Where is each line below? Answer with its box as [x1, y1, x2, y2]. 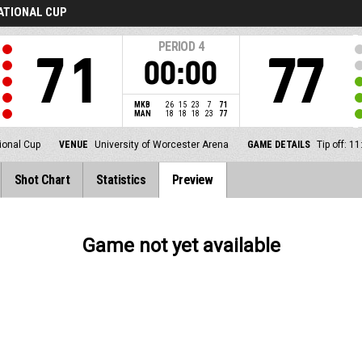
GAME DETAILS [246, 139, 310, 150]
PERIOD [158, 39, 196, 54]
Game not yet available [82, 234, 280, 258]
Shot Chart [15, 172, 70, 187]
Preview [172, 172, 213, 187]
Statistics [96, 172, 146, 187]
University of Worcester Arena [94, 139, 229, 150]
